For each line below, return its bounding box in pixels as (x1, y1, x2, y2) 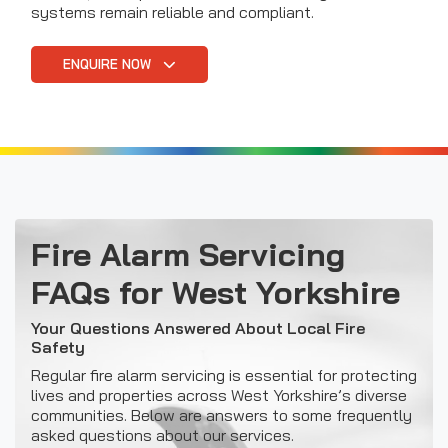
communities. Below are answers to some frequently (31, 404, 412, 425)
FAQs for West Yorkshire (31, 271, 400, 312)
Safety (31, 336, 85, 357)
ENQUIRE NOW (63, 55, 155, 72)
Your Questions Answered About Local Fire (31, 317, 365, 338)
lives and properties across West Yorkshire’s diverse (31, 384, 407, 405)
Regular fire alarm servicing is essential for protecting (31, 364, 417, 385)
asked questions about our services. (31, 424, 294, 445)
